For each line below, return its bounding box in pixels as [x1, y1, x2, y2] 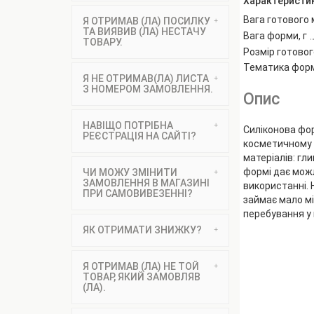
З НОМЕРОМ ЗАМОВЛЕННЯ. [83, 83, 213, 95]
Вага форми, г [243, 29, 308, 41]
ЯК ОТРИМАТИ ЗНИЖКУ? [83, 224, 202, 235]
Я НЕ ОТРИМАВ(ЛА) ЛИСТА [83, 73, 209, 84]
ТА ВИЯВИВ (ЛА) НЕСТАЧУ [83, 26, 206, 37]
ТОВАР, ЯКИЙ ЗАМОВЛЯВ [83, 271, 200, 282]
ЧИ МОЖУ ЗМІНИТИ [83, 167, 177, 178]
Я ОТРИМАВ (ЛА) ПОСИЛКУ [83, 15, 210, 27]
